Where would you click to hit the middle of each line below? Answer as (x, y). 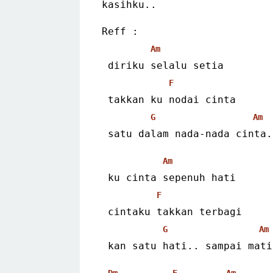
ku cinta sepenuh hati (172, 177)
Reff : (120, 31)
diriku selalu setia (166, 65)
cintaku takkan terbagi (175, 211)
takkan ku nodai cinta (172, 99)
